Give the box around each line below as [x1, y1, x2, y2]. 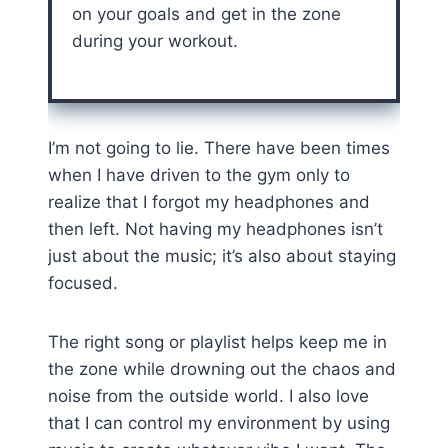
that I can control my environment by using [48, 413, 390, 434]
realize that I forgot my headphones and [48, 192, 370, 213]
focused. [48, 273, 118, 294]
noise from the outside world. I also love [48, 386, 369, 407]
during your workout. [72, 31, 238, 52]
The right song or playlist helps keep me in [48, 332, 387, 353]
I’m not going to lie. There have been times [48, 138, 390, 159]
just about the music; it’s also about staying [48, 246, 396, 267]
